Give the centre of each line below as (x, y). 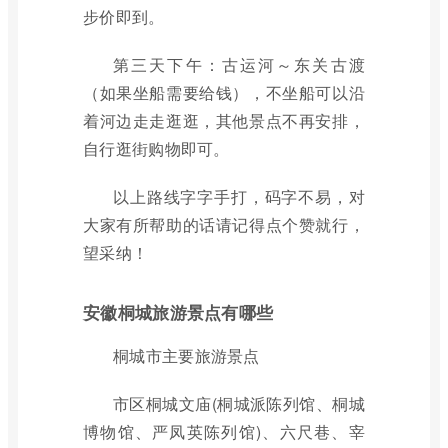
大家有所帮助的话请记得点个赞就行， (224, 224)
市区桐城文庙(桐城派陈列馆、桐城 (239, 403)
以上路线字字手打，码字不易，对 (239, 196)
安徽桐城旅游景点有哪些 (178, 312)
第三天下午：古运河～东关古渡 (239, 64)
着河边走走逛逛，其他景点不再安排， (224, 120)
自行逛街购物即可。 (156, 148)
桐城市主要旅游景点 (186, 355)
